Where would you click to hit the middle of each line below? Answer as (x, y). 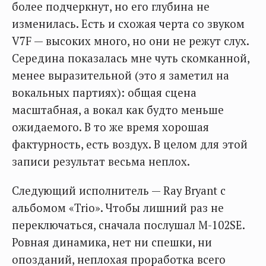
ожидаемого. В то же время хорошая (110, 127)
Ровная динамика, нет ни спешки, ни (112, 243)
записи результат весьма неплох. (101, 162)
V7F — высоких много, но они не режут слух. (130, 41)
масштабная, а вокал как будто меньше (118, 110)
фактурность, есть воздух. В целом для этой (130, 145)
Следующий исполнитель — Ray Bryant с (119, 191)
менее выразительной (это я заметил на (121, 76)
